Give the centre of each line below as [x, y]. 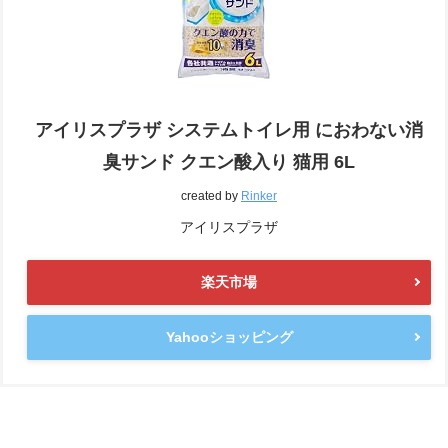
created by [211, 195]
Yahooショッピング [229, 336]
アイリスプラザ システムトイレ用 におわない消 [229, 129]
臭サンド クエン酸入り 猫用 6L [229, 161]
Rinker [259, 195]
